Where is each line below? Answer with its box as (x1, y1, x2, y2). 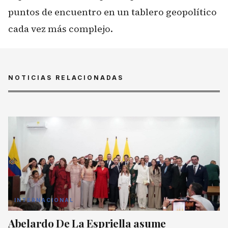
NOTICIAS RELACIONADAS (8, 73, 124, 81)
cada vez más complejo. (8, 22, 113, 35)
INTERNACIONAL (14, 196, 74, 204)
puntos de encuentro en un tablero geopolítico (8, 6, 217, 18)
